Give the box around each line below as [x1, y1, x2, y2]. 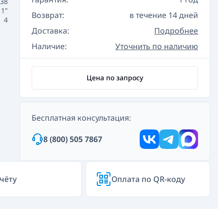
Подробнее [154, 25, 198, 36]
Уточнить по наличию [115, 41, 198, 52]
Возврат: [32, 10, 64, 20]
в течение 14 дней [129, 10, 198, 20]
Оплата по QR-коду [111, 174, 185, 184]
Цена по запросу [87, 73, 143, 82]
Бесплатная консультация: [32, 112, 131, 123]
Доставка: [32, 25, 69, 36]
